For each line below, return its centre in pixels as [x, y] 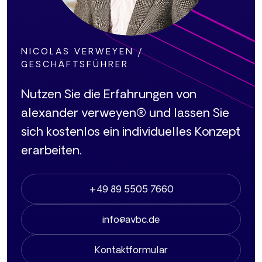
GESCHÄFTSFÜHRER [75, 65]
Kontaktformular [131, 249]
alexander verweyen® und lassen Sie [125, 113]
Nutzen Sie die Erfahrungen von [109, 94]
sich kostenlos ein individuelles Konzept [131, 132]
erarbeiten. [51, 150]
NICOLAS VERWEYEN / [82, 52]
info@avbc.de [131, 219]
